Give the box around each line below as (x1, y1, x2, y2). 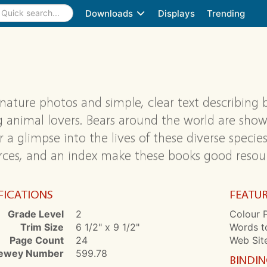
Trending (207, 7, 245, 19)
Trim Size (20, 221, 64, 233)
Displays (158, 7, 195, 19)
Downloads (85, 7, 135, 19)
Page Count (9, 234, 64, 246)
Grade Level (7, 208, 64, 220)
